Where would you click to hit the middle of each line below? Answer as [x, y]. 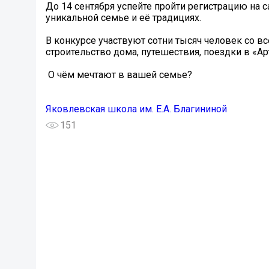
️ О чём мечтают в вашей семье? [119, 75]
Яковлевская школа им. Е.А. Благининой [136, 109]
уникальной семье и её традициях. [123, 18]
